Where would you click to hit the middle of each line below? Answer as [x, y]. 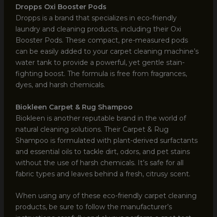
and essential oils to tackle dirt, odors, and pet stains [102, 151]
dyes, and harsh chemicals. [60, 85]
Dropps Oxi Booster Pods [61, 7]
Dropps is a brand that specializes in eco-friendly [96, 18]
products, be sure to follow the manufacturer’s [93, 207]
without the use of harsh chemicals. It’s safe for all [99, 163]
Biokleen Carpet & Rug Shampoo [74, 107]
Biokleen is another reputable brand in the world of [101, 118]
